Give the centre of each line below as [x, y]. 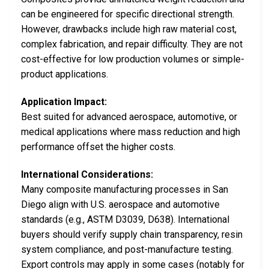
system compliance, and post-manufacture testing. [127, 249]
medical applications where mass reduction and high [131, 131]
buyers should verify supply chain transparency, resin [132, 234]
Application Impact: [64, 101]
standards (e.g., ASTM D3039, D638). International [125, 219]
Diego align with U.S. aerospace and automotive [120, 204]
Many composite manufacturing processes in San [125, 189]
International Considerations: [87, 174]
